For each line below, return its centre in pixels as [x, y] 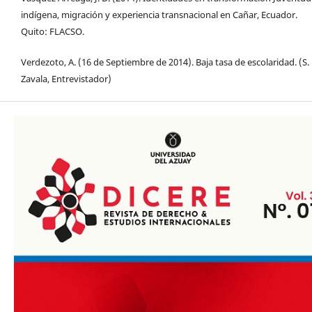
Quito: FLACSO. [53, 32]
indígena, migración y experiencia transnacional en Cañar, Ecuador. [159, 15]
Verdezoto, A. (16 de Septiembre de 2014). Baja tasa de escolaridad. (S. [165, 62]
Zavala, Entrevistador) [66, 79]
